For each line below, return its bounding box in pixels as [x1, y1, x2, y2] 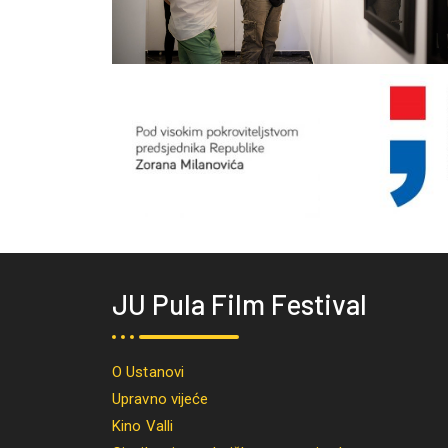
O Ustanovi [112, 362, 184, 381]
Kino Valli [112, 416, 173, 435]
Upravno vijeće [112, 389, 209, 408]
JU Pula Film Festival [112, 286, 367, 321]
